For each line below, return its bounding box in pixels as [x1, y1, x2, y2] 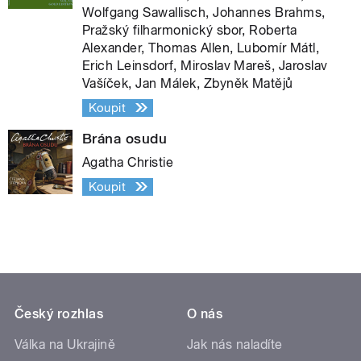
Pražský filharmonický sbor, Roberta [82, 22, 297, 38]
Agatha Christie [82, 154, 174, 170]
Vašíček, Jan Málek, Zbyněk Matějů [82, 75, 293, 91]
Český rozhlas [15, 305, 104, 322]
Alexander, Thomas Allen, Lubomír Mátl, [82, 39, 320, 56]
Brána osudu [82, 130, 168, 147]
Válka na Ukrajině [15, 336, 116, 352]
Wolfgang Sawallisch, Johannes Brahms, [82, 4, 326, 20]
